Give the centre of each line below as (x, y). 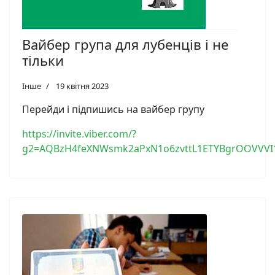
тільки (43, 60)
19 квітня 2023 (82, 86)
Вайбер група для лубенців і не (125, 44)
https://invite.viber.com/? (79, 134)
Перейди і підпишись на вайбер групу (113, 109)
